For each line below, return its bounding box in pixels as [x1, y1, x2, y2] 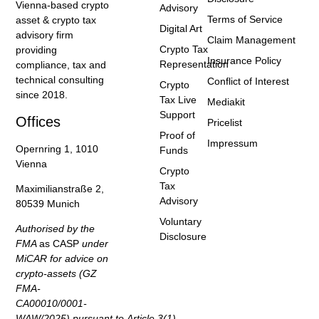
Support [159, 109, 195, 121]
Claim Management [207, 34, 296, 46]
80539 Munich [16, 197, 80, 209]
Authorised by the [16, 223, 95, 235]
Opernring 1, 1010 [16, 142, 99, 155]
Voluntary [159, 216, 202, 228]
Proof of [159, 130, 195, 142]
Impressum [207, 137, 258, 150]
